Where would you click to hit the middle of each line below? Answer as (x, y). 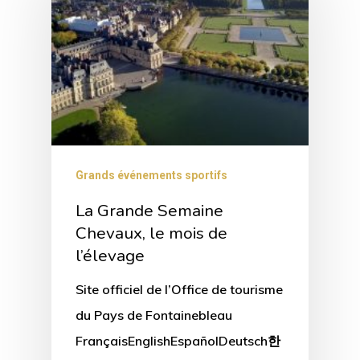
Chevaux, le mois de (151, 233)
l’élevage (110, 255)
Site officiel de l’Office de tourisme (179, 289)
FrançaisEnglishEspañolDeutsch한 (178, 340)
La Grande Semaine (149, 210)
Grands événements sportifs (151, 175)
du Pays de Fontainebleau (154, 315)
